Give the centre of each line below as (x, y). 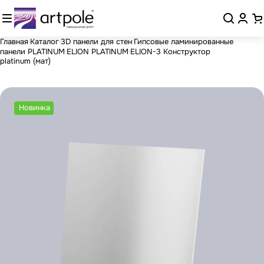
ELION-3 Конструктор (170, 51)
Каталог (44, 41)
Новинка (34, 107)
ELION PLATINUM (98, 51)
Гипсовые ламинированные (184, 41)
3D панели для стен (96, 41)
